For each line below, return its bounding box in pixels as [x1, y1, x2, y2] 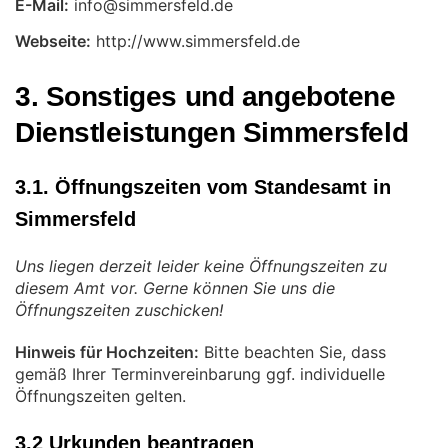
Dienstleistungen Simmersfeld [15, 117, 409, 148]
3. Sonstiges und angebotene [15, 81, 396, 112]
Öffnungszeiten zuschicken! [15, 300, 223, 320]
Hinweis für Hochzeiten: [15, 342, 199, 362]
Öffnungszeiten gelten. [15, 386, 186, 406]
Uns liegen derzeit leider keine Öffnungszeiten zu [15, 256, 387, 276]
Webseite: [15, 31, 91, 51]
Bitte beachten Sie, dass [199, 342, 386, 362]
